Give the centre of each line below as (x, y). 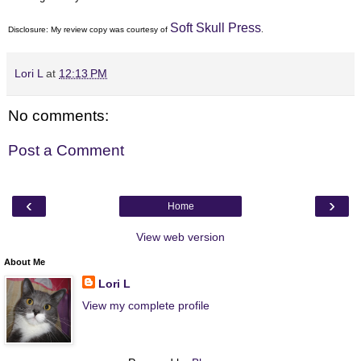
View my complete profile (145, 305)
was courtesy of (139, 29)
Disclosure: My (35, 29)
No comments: (58, 115)
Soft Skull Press (216, 27)
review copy (84, 29)
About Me (25, 261)
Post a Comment (66, 151)
